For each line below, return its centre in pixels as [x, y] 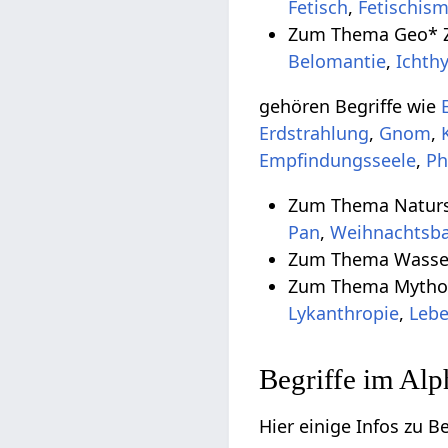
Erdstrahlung [314, 133]
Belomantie [337, 61]
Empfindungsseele [338, 160]
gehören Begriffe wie [350, 106]
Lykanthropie [344, 313]
